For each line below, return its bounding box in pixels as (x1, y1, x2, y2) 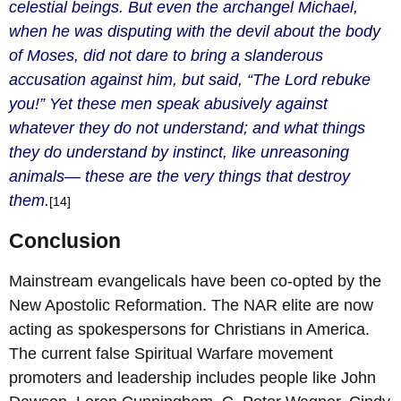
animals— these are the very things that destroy (9, 166, 350, 185)
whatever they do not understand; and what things (9, 118, 365, 137)
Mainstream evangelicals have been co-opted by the (9, 272, 381, 291)
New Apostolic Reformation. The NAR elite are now (9, 296, 373, 315)
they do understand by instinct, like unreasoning (9, 142, 349, 161)
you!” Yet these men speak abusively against (9, 94, 328, 113)
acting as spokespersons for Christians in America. (9, 320, 370, 339)
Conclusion (9, 228, 121, 252)
